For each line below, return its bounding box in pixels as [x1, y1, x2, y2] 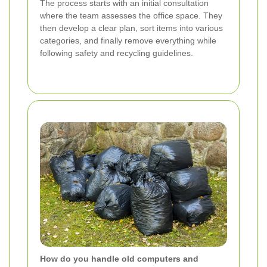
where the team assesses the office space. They [40, 10, 222, 20]
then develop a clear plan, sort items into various [40, 23, 223, 33]
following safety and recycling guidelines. [40, 48, 193, 58]
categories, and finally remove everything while [40, 35, 216, 45]
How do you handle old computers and [40, 253, 198, 263]
